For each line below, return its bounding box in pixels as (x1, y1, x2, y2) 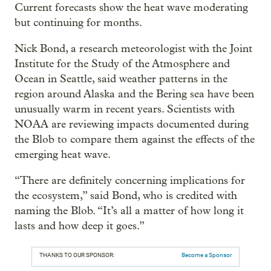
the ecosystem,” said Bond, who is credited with (15, 189, 237, 202)
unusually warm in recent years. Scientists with (15, 102, 235, 116)
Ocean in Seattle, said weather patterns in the (15, 72, 227, 85)
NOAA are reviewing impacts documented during (15, 117, 249, 131)
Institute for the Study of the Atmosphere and (15, 57, 230, 70)
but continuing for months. (15, 16, 142, 29)
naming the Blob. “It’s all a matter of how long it (15, 204, 244, 217)
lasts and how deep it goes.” (15, 219, 145, 232)
